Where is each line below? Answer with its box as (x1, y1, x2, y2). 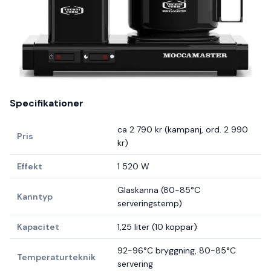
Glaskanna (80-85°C (117, 184, 200, 196)
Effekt (17, 161, 42, 172)
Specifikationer (10, 97, 83, 110)
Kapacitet (17, 221, 59, 233)
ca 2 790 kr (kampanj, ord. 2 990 (117, 124, 248, 135)
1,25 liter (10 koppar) (117, 221, 197, 233)
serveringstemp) (117, 198, 182, 209)
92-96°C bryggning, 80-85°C (117, 245, 236, 256)
